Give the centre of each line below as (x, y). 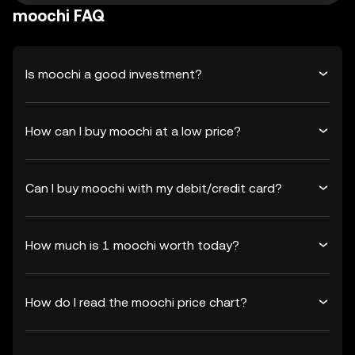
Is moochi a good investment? (114, 74)
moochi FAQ (59, 16)
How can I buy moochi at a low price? (133, 131)
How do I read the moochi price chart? (136, 302)
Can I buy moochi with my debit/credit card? (154, 188)
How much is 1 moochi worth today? (132, 245)
